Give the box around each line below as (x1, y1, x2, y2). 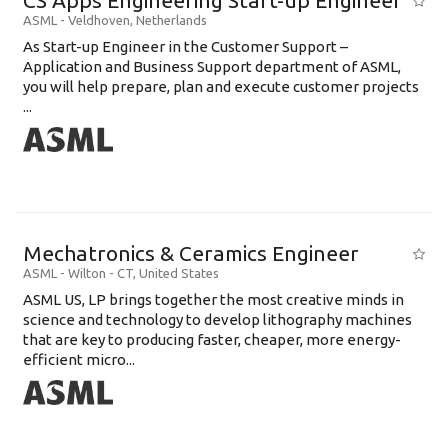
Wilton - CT (68, 266, 133, 280)
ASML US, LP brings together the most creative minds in (23, 291, 404, 308)
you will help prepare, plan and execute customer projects (23, 78, 419, 95)
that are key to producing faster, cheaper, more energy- (23, 331, 401, 348)
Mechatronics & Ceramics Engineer (23, 241, 359, 265)
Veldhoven (68, 13, 130, 27)
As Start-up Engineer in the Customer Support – (23, 38, 348, 55)
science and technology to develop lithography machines (23, 311, 412, 328)
